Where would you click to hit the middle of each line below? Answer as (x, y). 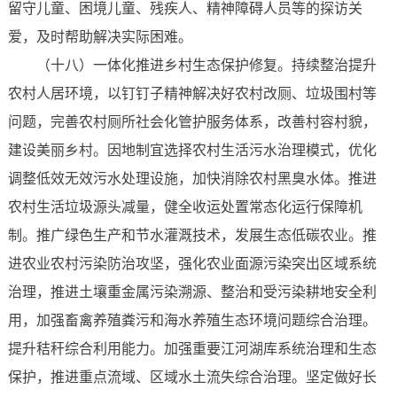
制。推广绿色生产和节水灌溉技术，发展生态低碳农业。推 (192, 236)
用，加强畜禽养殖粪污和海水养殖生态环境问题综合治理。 (192, 321)
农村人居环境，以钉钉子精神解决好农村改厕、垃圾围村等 (192, 94)
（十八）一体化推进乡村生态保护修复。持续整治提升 (206, 66)
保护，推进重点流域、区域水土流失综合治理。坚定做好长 (192, 378)
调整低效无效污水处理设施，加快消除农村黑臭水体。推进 (192, 179)
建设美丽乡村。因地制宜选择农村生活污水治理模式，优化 (192, 151)
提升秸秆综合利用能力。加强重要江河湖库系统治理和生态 (192, 349)
